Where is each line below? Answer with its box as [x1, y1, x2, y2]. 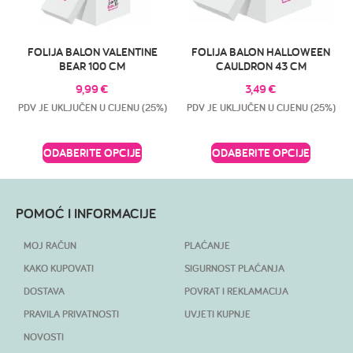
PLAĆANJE [184, 239, 230, 253]
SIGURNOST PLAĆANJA [184, 262, 284, 276]
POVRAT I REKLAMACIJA [184, 284, 288, 299]
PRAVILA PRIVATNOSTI [24, 307, 119, 321]
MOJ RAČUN [24, 239, 76, 253]
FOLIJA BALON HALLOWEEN [191, 44, 330, 60]
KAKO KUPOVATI [24, 262, 94, 276]
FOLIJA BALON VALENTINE [27, 44, 158, 60]
